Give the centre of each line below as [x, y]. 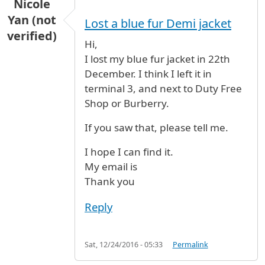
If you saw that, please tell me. [156, 127]
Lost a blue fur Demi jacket [158, 24]
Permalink [190, 244]
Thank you [110, 181]
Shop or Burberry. [127, 103]
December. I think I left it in [148, 73]
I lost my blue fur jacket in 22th [157, 59]
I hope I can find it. [129, 151]
